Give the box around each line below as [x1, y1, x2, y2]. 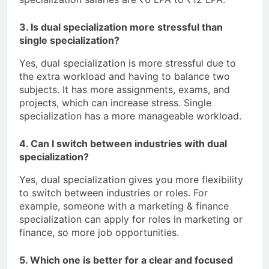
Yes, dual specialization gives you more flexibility [19, 173, 243, 186]
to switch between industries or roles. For [19, 186, 208, 199]
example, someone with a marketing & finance [19, 199, 229, 212]
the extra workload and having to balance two [19, 70, 230, 82]
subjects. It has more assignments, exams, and [19, 83, 230, 95]
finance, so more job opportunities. [19, 226, 179, 238]
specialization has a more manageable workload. [19, 109, 241, 122]
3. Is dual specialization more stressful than [19, 20, 223, 33]
